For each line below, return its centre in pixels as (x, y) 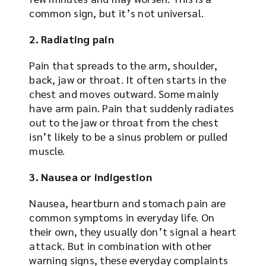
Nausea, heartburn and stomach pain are (128, 202)
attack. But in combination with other (121, 245)
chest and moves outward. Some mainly (124, 93)
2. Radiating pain (72, 39)
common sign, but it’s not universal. (117, 12)
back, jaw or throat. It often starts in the (128, 79)
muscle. (47, 150)
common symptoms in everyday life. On (122, 217)
